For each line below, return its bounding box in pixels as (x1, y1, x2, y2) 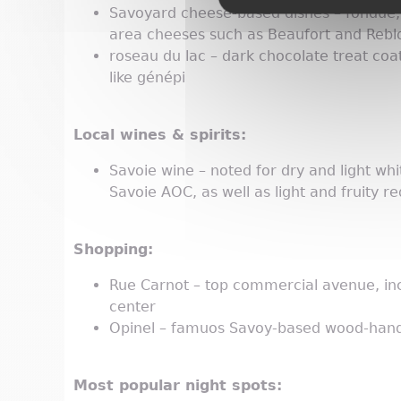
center (109, 298, 156, 316)
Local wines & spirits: (73, 126, 246, 144)
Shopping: (73, 241, 153, 259)
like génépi (109, 69, 185, 87)
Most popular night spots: (73, 377, 282, 395)
